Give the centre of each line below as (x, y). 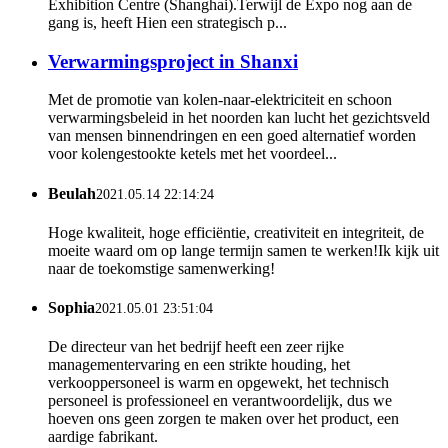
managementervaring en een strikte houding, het (199, 365)
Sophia (71, 308)
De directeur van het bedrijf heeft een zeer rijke (196, 347)
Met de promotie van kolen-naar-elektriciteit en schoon (220, 100)
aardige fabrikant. (103, 437)
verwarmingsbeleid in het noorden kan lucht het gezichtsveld (239, 118)
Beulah (72, 193)
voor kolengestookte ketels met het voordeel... (192, 154)
